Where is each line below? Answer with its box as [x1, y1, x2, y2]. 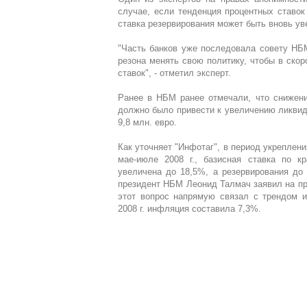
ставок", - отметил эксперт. [118, 68, 231, 78]
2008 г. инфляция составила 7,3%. [118, 204, 261, 214]
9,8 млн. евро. [118, 117, 177, 127]
